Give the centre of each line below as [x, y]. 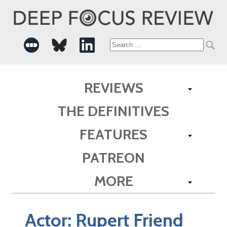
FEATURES [113, 134]
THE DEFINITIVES [113, 111]
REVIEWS [113, 87]
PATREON [113, 157]
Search [128, 45]
